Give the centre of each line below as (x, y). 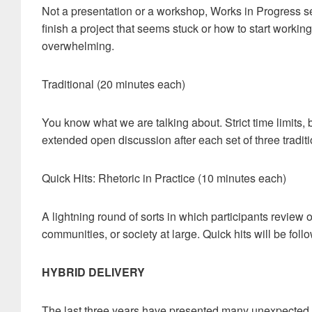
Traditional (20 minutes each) (114, 84)
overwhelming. (78, 46)
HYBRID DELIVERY (93, 272)
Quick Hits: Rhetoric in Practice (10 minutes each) (164, 178)
